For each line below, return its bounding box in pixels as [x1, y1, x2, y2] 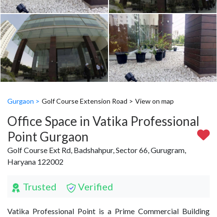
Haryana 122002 [7, 156, 63, 166]
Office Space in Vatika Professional [7, 113, 200, 129]
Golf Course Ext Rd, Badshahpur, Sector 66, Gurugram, [7, 145, 186, 155]
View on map [135, 96, 174, 105]
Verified [76, 180, 113, 192]
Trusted [21, 180, 57, 192]
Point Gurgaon [7, 128, 89, 144]
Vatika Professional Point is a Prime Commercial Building [7, 206, 210, 216]
